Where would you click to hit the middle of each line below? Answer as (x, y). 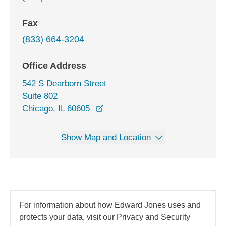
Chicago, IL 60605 (56, 109)
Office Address (54, 66)
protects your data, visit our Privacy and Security (105, 217)
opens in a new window (147, 108)
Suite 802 (40, 96)
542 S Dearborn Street (64, 83)
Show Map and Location (106, 137)
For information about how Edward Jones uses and (110, 205)
